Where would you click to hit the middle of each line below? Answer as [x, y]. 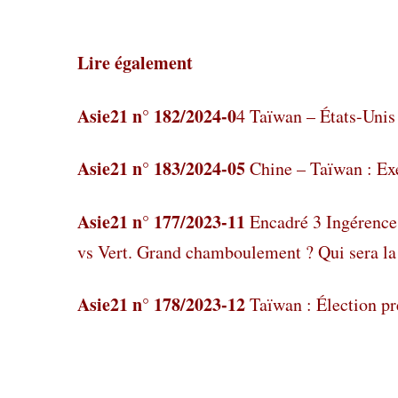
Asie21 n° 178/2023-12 [161, 305]
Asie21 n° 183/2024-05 [161, 168]
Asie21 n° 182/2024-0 [157, 115]
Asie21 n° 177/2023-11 [161, 222]
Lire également [135, 63]
